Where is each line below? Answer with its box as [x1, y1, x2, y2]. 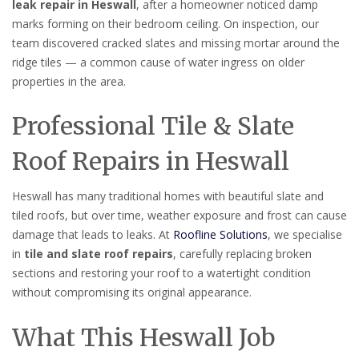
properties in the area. [12, 73, 126, 89]
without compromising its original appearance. [12, 284, 252, 301]
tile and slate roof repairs [24, 246, 173, 262]
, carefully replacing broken [173, 246, 312, 262]
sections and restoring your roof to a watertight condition [12, 265, 311, 281]
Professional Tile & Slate [12, 111, 294, 142]
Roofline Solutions [173, 227, 268, 243]
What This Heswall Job [12, 322, 276, 353]
